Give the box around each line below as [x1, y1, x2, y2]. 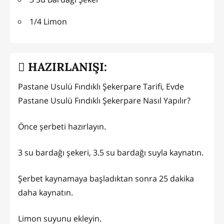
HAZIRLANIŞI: [25, 59, 107, 74]
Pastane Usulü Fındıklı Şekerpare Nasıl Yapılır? [18, 95, 192, 106]
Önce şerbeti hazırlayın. [18, 121, 108, 132]
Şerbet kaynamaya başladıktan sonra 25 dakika [18, 173, 194, 184]
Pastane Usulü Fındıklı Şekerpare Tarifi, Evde [18, 81, 184, 92]
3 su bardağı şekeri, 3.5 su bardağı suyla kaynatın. [18, 147, 205, 158]
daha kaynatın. [18, 187, 75, 198]
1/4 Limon [29, 16, 67, 27]
